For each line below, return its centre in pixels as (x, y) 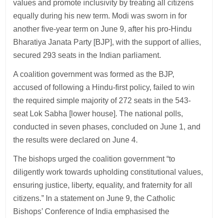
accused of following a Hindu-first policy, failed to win (104, 87)
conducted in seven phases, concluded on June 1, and (107, 127)
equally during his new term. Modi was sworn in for (100, 16)
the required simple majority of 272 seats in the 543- (102, 100)
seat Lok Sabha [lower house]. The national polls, (98, 113)
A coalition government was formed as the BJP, (94, 74)
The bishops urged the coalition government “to (94, 159)
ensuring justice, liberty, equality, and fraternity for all (103, 185)
